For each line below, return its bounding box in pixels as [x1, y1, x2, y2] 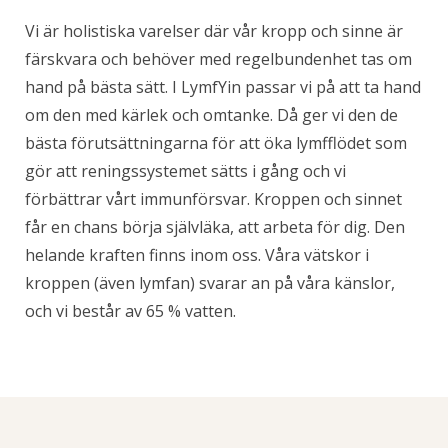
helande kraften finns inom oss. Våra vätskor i [25, 243, 369, 266]
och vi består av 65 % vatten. [25, 299, 236, 322]
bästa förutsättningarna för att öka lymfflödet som [25, 131, 407, 154]
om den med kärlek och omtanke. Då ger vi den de [25, 103, 398, 126]
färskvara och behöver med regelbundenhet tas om [25, 47, 412, 70]
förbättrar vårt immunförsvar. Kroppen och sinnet [25, 187, 402, 210]
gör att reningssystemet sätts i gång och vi [25, 159, 346, 182]
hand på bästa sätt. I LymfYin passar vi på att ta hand [25, 75, 421, 98]
